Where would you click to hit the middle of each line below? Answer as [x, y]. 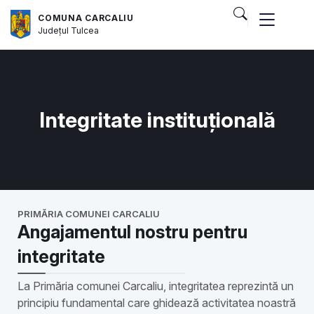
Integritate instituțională [157, 120]
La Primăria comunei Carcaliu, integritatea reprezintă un [156, 286]
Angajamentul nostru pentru [132, 232]
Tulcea [85, 30]
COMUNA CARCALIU [86, 18]
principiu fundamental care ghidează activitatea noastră [157, 303]
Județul [55, 30]
